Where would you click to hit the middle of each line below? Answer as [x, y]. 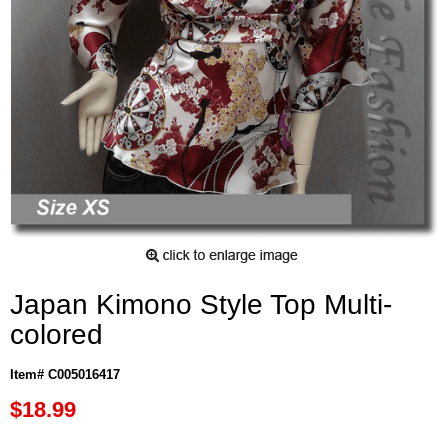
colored [56, 334]
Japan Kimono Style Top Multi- [201, 304]
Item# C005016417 [65, 374]
